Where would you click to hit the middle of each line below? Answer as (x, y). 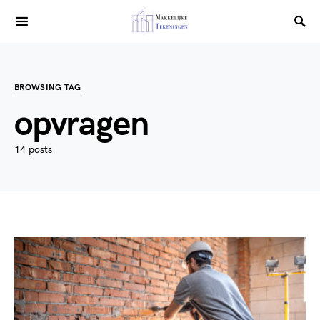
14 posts (33, 150)
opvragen (81, 125)
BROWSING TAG (48, 87)
